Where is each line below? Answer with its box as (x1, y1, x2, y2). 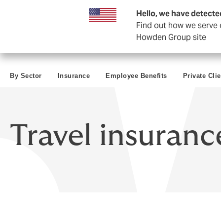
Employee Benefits (106, 72, 167, 79)
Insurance (57, 72, 90, 79)
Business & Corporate (10, 7, 82, 16)
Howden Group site (136, 32, 206, 42)
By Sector (10, 72, 42, 79)
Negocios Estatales (98, 7, 163, 16)
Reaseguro (179, 7, 215, 16)
